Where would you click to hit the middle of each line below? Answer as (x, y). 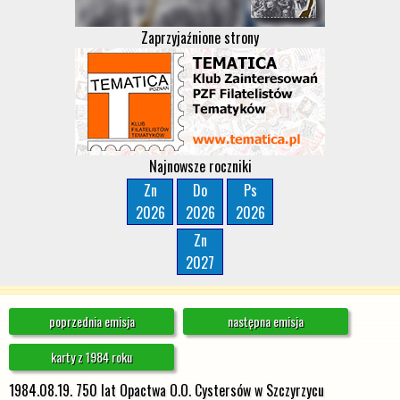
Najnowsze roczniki (200, 166)
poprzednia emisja (92, 321)
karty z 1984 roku (92, 357)
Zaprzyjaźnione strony (200, 37)
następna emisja (266, 321)
